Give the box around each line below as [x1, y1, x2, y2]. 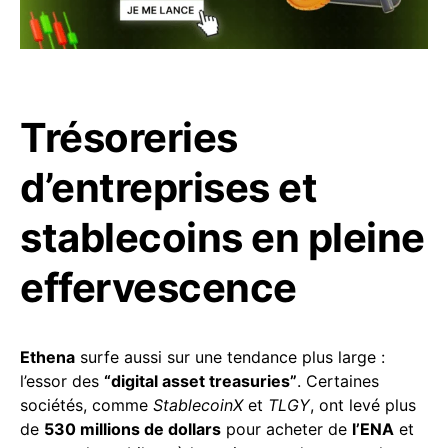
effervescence [20, 262, 297, 312]
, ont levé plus [310, 394, 416, 415]
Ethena [20, 346, 75, 367]
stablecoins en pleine [20, 212, 425, 262]
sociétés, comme [20, 394, 153, 415]
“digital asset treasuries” [104, 370, 297, 391]
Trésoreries [20, 112, 238, 162]
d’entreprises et [20, 162, 317, 212]
